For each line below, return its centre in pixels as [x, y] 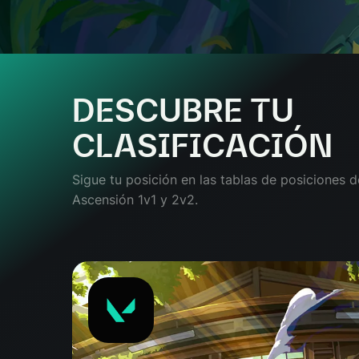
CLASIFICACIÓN [202, 145]
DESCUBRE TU [183, 110]
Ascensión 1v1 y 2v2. [135, 200]
